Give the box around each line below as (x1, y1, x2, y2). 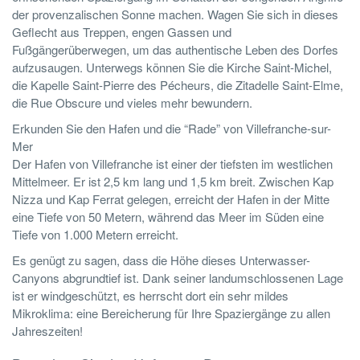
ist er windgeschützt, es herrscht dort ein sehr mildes (12, 287, 288, 305)
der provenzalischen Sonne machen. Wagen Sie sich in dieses (12, 6, 338, 23)
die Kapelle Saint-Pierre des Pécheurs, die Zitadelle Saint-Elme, (12, 76, 343, 94)
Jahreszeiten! (12, 322, 83, 340)
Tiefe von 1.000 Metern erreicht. (12, 226, 178, 243)
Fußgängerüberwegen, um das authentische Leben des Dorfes (12, 41, 338, 59)
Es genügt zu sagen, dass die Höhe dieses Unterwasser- (12, 252, 310, 269)
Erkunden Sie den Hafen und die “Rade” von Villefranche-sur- (12, 120, 331, 137)
